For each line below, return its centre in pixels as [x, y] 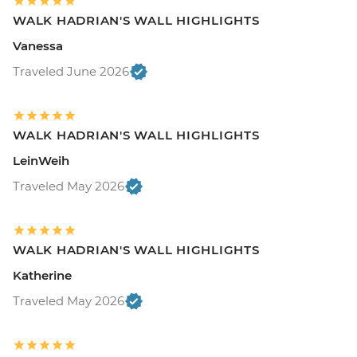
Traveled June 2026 [71, 71]
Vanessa [38, 45]
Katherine [42, 275]
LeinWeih [41, 160]
